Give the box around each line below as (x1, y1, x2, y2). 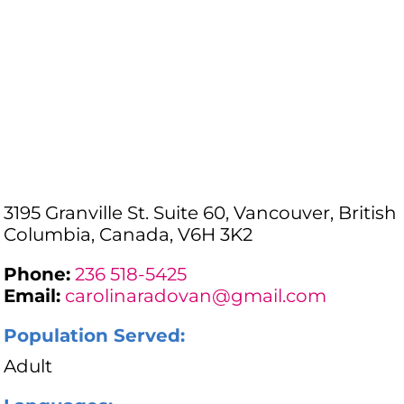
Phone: (4, 263, 71, 286)
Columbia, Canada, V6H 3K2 (4, 224, 253, 246)
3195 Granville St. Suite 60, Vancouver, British (4, 202, 398, 225)
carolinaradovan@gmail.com (65, 285, 327, 308)
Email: (4, 285, 61, 308)
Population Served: (4, 325, 186, 347)
